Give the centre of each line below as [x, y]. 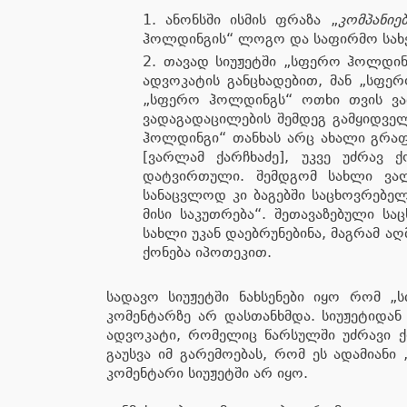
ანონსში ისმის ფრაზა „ [252, 20]
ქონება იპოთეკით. [207, 252]
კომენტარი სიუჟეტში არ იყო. [207, 373]
